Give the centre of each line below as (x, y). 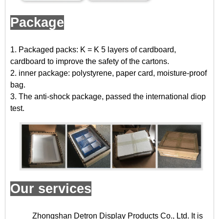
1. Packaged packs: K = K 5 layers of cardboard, (93, 50)
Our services (51, 189)
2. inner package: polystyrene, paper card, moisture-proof (109, 73)
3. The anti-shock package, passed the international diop (108, 97)
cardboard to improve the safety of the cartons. (90, 62)
